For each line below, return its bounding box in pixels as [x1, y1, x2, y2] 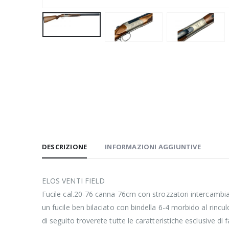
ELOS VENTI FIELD [42, 175, 105, 186]
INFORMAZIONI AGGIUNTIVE [105, 142, 201, 151]
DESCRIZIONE [42, 142, 87, 151]
